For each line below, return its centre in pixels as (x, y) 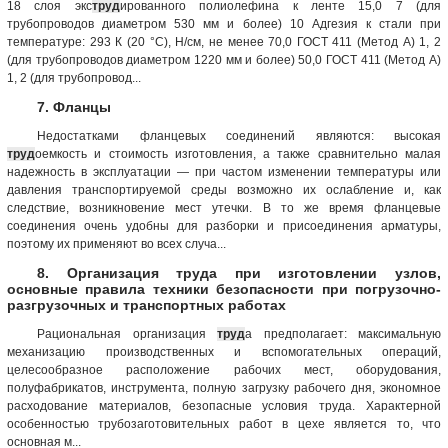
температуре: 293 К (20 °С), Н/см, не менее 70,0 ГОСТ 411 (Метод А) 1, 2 (224, 41)
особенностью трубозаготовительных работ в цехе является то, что (224, 423)
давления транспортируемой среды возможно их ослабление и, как (224, 189)
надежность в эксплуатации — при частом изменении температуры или (224, 171)
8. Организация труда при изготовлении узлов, (239, 272)
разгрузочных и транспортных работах (146, 304)
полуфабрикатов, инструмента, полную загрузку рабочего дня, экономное (224, 387)
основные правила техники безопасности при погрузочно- (224, 288)
